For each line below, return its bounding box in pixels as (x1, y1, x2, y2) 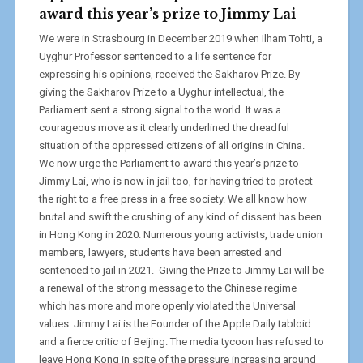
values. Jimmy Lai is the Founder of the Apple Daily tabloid (38, 317, 311, 330)
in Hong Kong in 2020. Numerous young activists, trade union (38, 228, 322, 241)
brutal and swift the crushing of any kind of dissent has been (38, 210, 322, 223)
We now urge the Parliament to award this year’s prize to (38, 156, 299, 169)
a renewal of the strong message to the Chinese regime (38, 281, 297, 294)
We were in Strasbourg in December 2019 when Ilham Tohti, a (38, 32, 322, 45)
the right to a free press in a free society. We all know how (38, 192, 307, 205)
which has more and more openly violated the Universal (38, 299, 296, 312)
